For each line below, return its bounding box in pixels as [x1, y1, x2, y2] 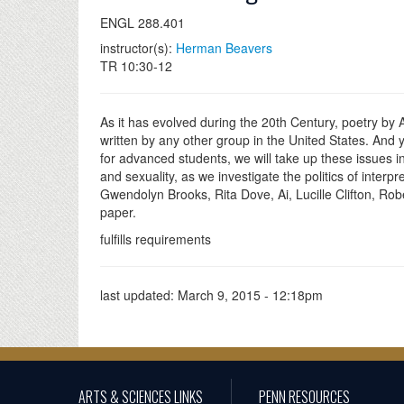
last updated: [100, 286, 178, 304]
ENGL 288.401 [100, 14, 185, 32]
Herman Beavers [176, 39, 272, 57]
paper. [100, 203, 136, 221]
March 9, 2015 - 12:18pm [178, 286, 323, 304]
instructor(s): [100, 39, 176, 57]
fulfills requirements [100, 230, 211, 248]
